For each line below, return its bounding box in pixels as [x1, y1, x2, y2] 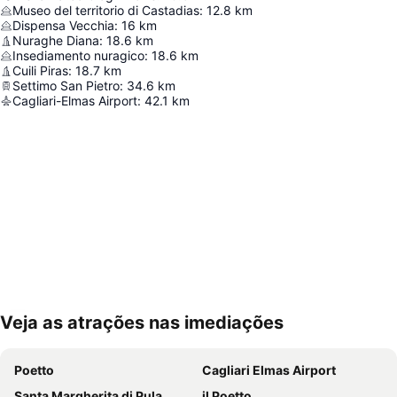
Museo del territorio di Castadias [12, 3, 199, 19]
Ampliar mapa [28, 327, 108, 343]
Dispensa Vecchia [12, 18, 114, 34]
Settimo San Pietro [12, 78, 120, 94]
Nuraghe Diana [12, 33, 99, 49]
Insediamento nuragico [12, 48, 144, 64]
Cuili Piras [12, 63, 68, 79]
